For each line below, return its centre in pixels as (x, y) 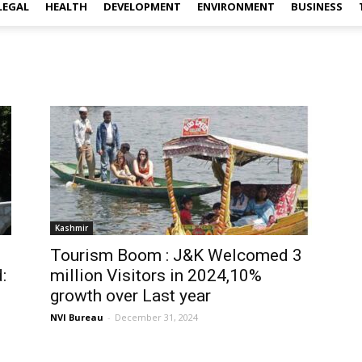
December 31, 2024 (156, 317)
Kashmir (72, 228)
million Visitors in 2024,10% (156, 276)
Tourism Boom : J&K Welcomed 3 (176, 255)
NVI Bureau (77, 317)
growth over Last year (130, 296)
